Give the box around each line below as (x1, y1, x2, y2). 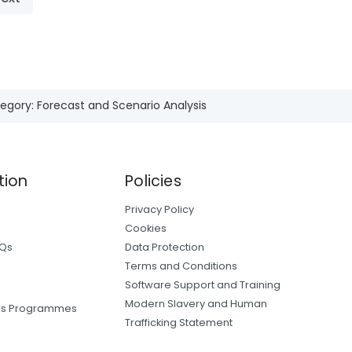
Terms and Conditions (125, 258, 238, 273)
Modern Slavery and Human (125, 296, 268, 310)
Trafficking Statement (125, 315, 233, 329)
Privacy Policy (125, 202, 195, 216)
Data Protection (125, 240, 205, 254)
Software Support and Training (125, 277, 281, 291)
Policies (125, 170, 181, 192)
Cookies (125, 221, 167, 235)
